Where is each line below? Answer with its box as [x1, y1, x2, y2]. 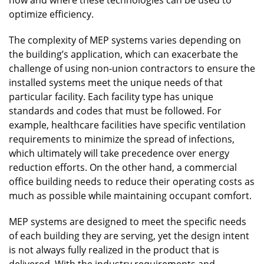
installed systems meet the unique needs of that [9, 75, 223, 89]
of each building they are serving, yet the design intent [9, 229, 249, 242]
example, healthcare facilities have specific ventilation [9, 118, 246, 131]
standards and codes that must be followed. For [9, 104, 222, 117]
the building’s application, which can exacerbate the [9, 47, 238, 61]
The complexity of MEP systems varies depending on [9, 33, 241, 47]
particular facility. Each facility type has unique [9, 90, 213, 103]
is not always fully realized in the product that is [9, 243, 219, 256]
